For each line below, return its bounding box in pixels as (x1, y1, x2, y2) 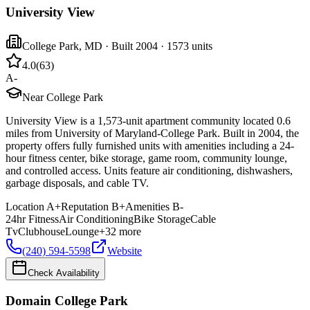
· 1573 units (158, 40, 212, 52)
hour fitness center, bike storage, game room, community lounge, (6, 152, 287, 164)
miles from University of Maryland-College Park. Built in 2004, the (6, 127, 299, 139)
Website (107, 245, 142, 257)
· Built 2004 (102, 40, 158, 52)
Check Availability (28, 268, 100, 278)
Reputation (61, 201, 109, 212)
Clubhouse (18, 226, 65, 237)
